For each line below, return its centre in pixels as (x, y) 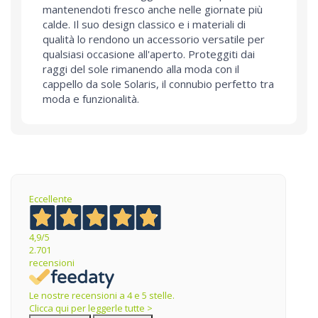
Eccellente (51, 199)
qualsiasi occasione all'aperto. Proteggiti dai (149, 54)
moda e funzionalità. (91, 99)
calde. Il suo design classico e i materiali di (144, 24)
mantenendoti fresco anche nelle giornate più (153, 10)
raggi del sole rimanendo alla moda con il (141, 69)
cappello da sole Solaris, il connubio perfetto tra (158, 84)
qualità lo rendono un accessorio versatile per (154, 39)
